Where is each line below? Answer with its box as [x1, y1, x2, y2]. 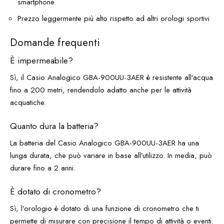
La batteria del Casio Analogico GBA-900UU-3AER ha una [10, 137, 199, 149]
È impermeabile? [10, 54, 73, 66]
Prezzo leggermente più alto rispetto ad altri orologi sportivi [17, 12, 209, 24]
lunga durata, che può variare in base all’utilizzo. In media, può [10, 150, 212, 161]
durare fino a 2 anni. [10, 162, 75, 174]
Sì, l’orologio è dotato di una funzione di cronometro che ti [10, 203, 199, 214]
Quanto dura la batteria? [10, 119, 98, 132]
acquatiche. [10, 97, 46, 108]
